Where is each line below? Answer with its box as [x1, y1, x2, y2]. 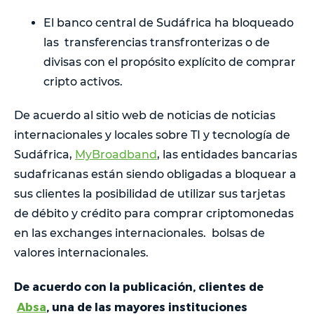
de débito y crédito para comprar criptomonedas [14, 206, 294, 220]
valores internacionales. [14, 245, 149, 259]
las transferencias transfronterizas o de [43, 35, 270, 49]
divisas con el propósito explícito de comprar [43, 55, 296, 69]
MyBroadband [75, 147, 157, 161]
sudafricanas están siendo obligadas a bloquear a [14, 167, 296, 181]
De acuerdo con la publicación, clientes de [14, 279, 264, 293]
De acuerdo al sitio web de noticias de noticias [14, 108, 275, 122]
